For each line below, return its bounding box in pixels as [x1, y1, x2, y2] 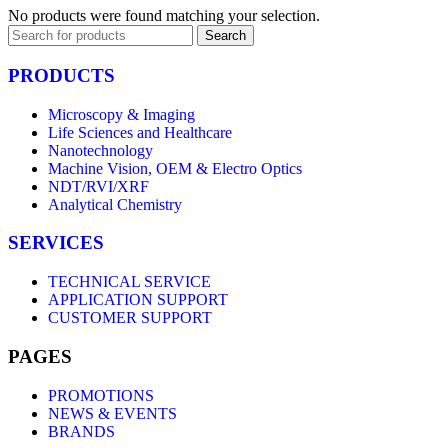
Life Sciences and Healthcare [48, 123, 232, 141]
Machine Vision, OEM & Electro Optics [48, 159, 302, 177]
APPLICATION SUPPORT [48, 291, 228, 309]
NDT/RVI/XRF [48, 177, 149, 195]
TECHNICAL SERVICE [48, 273, 211, 291]
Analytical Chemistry [48, 195, 182, 213]
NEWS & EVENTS [48, 404, 177, 422]
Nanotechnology [48, 141, 153, 159]
